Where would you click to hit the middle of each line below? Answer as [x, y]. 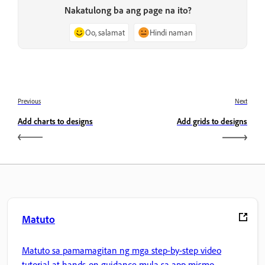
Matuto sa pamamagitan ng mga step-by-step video [122, 250]
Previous [29, 101]
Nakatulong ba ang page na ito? [128, 10]
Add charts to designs [55, 121]
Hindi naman [171, 32]
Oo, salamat [105, 32]
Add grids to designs [212, 121]
